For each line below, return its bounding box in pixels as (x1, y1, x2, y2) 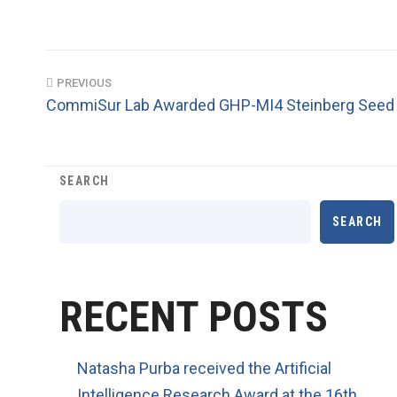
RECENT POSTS (59, 291, 328, 342)
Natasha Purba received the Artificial (77, 358, 331, 378)
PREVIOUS (57, 75, 112, 90)
